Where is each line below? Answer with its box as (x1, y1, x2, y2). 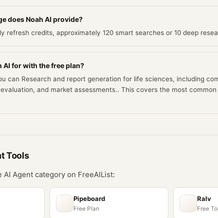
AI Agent (4, 170, 33, 179)
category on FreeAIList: (33, 170, 115, 179)
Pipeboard (73, 195, 105, 202)
